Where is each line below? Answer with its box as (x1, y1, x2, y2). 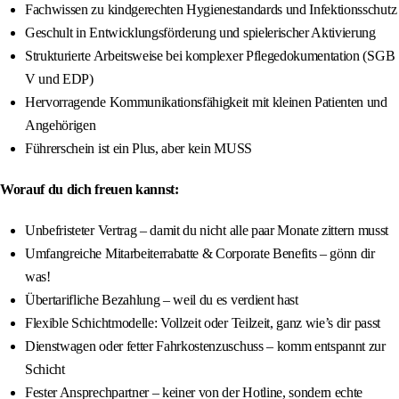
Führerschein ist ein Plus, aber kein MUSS (25, 141, 252, 157)
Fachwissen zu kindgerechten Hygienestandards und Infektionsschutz (25, 2, 397, 18)
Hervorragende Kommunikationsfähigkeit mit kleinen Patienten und (25, 94, 387, 110)
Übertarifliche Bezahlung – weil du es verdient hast (25, 292, 298, 308)
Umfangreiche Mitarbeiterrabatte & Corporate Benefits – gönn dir (25, 246, 375, 262)
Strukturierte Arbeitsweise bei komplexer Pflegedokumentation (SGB (25, 48, 395, 64)
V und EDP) (25, 71, 94, 87)
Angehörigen (25, 118, 96, 134)
